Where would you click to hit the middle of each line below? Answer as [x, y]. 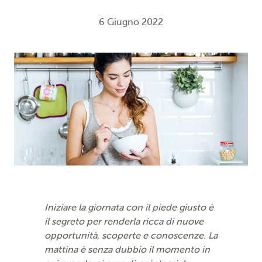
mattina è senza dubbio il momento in [127, 250]
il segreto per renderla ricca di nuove [124, 222]
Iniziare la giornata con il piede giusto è [129, 208]
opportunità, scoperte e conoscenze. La [131, 236]
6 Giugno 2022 [131, 22]
